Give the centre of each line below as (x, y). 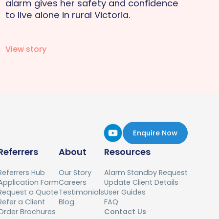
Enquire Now (155, 133)
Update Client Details (141, 183)
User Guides (125, 192)
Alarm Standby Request (146, 173)
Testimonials (81, 192)
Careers (73, 183)
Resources (127, 152)
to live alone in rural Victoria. (68, 15)
